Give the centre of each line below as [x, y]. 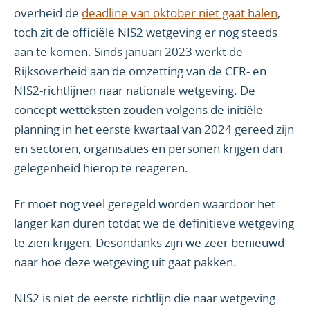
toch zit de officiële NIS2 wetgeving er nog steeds [146, 33]
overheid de [48, 13]
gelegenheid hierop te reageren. [101, 168]
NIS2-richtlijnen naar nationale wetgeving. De [135, 91]
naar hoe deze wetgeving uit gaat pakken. [125, 262]
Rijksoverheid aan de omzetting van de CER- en [140, 71]
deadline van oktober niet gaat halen [180, 13]
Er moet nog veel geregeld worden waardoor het [145, 204]
